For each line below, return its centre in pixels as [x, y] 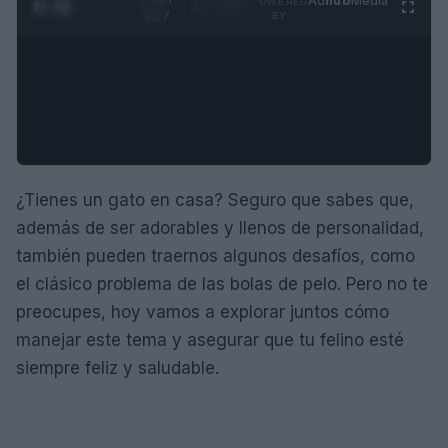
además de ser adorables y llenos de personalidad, [220, 227]
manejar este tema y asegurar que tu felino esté [210, 339]
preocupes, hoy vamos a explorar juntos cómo [202, 311]
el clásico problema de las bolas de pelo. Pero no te [222, 283]
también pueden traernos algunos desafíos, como [215, 255]
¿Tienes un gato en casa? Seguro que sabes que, [215, 199]
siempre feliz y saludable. [117, 367]
